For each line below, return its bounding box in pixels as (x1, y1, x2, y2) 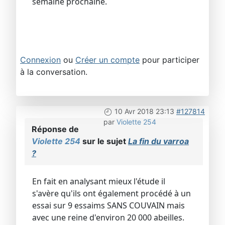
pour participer (140, 54, 199, 65)
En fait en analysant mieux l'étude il (32, 175, 165, 187)
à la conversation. (20, 66, 87, 77)
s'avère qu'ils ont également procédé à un (32, 187, 191, 199)
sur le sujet (80, 136, 128, 146)
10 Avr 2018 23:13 (115, 106, 174, 116)
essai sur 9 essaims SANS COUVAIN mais (32, 199, 185, 211)
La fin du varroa (128, 136, 189, 146)
